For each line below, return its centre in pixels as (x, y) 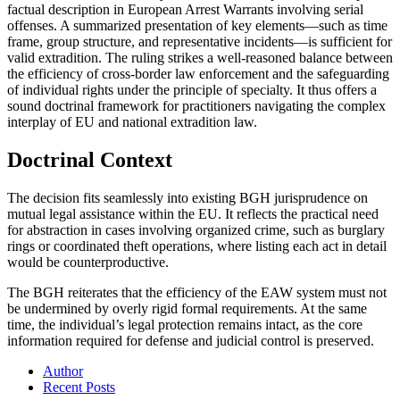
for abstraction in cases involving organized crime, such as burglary (196, 229)
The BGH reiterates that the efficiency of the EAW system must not (197, 292)
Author (63, 371)
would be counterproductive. (88, 262)
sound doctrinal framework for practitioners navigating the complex (196, 105)
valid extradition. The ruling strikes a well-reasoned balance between (200, 57)
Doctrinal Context (90, 159)
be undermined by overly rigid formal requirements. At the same (187, 308)
